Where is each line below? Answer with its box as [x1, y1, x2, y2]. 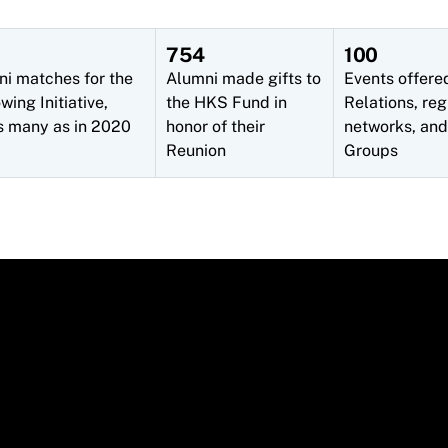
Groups [344, 141, 398, 160]
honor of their [166, 117, 265, 136]
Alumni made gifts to [166, 69, 321, 88]
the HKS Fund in [166, 93, 287, 112]
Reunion [166, 141, 226, 160]
